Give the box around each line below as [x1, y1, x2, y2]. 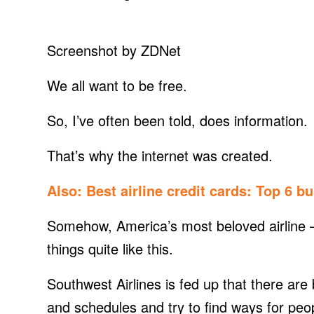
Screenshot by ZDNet [47, 40, 181, 61]
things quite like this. [47, 238, 173, 259]
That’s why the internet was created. [47, 145, 273, 166]
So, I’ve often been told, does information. [47, 110, 308, 131]
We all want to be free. [47, 75, 187, 96]
